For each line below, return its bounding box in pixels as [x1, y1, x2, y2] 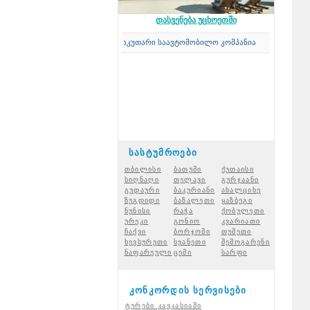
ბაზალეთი [173, 197, 215, 204]
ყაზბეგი [221, 197, 253, 204]
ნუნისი [124, 207, 151, 215]
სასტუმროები [128, 147, 198, 158]
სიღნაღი [124, 176, 159, 183]
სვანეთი [173, 238, 206, 246]
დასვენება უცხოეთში [155, 15, 237, 25]
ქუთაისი [221, 165, 254, 173]
